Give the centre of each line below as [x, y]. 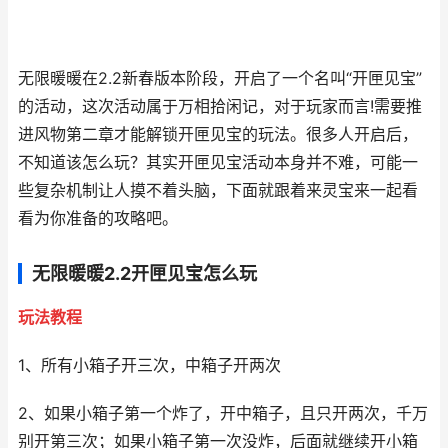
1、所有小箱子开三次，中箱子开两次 [149, 365]
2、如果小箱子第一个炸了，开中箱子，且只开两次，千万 [223, 413]
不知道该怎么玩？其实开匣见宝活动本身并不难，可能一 [218, 162]
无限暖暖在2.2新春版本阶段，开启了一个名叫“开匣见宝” [220, 78]
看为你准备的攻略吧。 [98, 218]
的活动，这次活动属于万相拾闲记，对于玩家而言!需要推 [220, 106]
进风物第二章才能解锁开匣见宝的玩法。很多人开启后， [218, 134]
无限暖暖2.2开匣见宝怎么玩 [144, 273]
